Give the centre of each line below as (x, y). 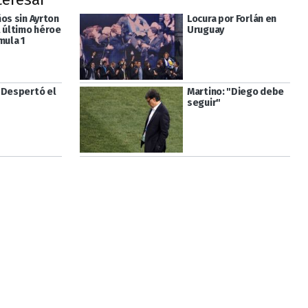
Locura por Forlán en (232, 19)
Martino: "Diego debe (235, 92)
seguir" (203, 103)
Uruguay (205, 30)
